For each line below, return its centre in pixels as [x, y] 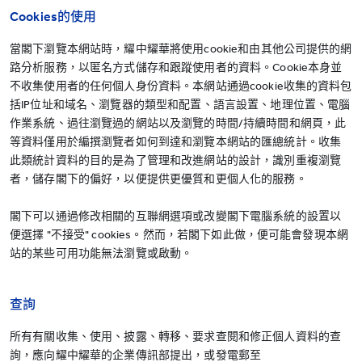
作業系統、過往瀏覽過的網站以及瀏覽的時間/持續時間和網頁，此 [178, 123]
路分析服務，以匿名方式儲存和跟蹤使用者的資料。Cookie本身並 [176, 67]
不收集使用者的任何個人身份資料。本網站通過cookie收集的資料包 [181, 86]
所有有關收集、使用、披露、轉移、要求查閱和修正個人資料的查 [176, 337]
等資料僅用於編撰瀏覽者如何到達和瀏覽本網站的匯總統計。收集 [176, 142]
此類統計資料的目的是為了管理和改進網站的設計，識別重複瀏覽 [176, 160]
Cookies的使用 [53, 17]
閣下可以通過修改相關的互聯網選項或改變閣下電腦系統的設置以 [176, 216]
